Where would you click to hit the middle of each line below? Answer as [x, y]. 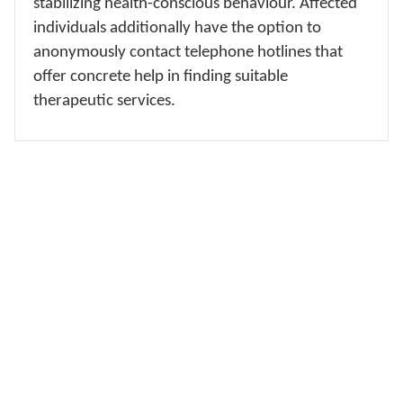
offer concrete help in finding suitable [161, 76]
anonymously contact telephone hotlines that [188, 52]
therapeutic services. [104, 100]
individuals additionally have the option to [177, 27]
